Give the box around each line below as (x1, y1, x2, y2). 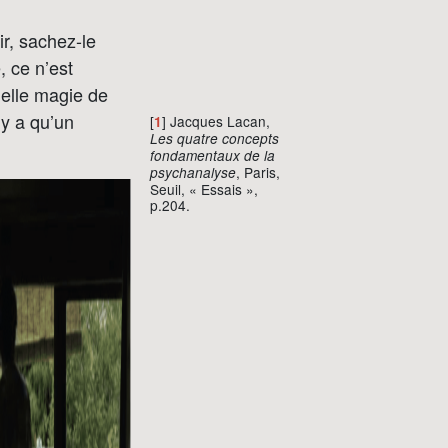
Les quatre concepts (149, 129, 279, 148)
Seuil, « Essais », (149, 179, 258, 199)
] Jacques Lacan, (161, 111, 270, 131)
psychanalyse (149, 163, 236, 182)
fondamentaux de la (149, 146, 275, 165)
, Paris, (235, 162, 280, 182)
